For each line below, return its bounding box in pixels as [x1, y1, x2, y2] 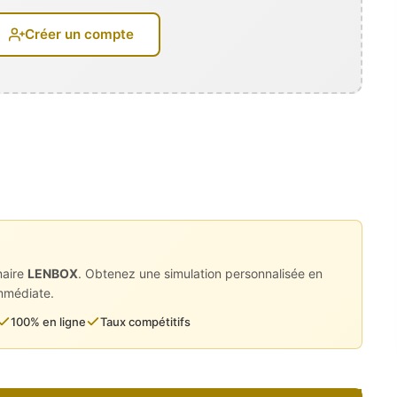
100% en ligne [11, 314, 86, 329]
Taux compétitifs [100, 314, 191, 329]
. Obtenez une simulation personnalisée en [78, 265, 323, 281]
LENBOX [27, 265, 78, 281]
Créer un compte [24, 25, 134, 43]
